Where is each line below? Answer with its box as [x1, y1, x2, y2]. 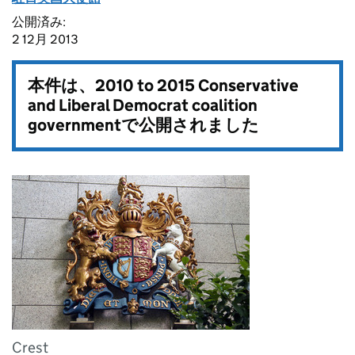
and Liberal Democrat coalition [28, 95, 258, 116]
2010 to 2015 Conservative [95, 75, 299, 96]
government [28, 115, 121, 136]
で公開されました [121, 115, 259, 136]
